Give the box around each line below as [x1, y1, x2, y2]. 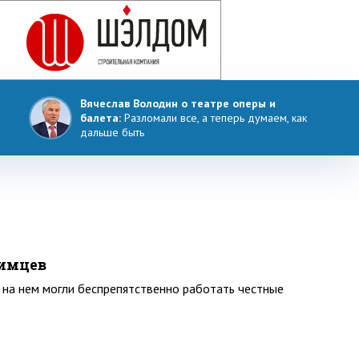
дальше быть [80, 125, 144, 139]
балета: [80, 111, 124, 125]
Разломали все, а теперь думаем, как [124, 111, 307, 125]
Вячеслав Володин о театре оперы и [80, 96, 276, 111]
